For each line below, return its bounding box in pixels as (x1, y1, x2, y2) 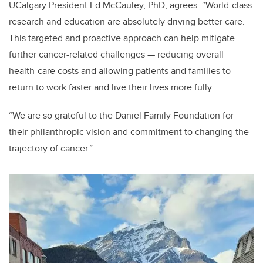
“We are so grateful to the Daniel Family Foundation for (9, 109, 234, 123)
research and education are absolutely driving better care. (9, 15, 245, 29)
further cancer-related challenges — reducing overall (9, 48, 224, 62)
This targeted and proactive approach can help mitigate (9, 31, 235, 45)
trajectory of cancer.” (9, 141, 95, 156)
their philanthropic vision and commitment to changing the (9, 125, 249, 139)
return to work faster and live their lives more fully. (9, 80, 214, 95)
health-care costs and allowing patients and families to (9, 64, 231, 78)
